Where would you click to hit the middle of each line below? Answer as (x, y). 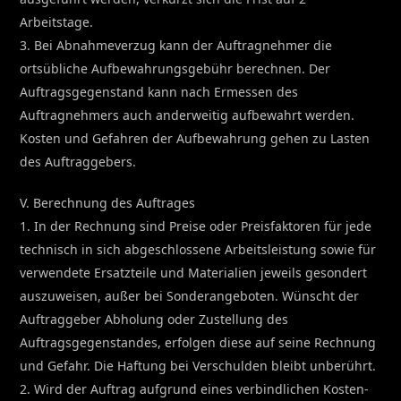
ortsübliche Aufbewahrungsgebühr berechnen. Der (175, 68)
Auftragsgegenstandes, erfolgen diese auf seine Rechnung (198, 342)
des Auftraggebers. (78, 161)
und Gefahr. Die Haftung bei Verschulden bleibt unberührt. (198, 365)
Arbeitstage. (57, 21)
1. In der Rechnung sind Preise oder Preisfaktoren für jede (196, 226)
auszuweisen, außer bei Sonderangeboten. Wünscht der (190, 295)
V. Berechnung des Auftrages (108, 202)
